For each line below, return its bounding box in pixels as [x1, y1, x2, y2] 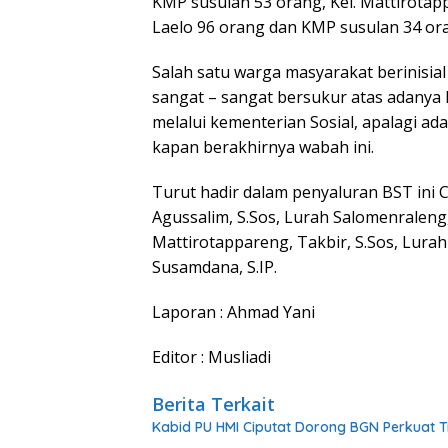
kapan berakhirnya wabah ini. [152, 136, 374, 159]
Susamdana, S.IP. [152, 256, 277, 279]
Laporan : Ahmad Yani [152, 301, 315, 324]
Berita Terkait [152, 392, 275, 417]
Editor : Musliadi [152, 346, 271, 369]
